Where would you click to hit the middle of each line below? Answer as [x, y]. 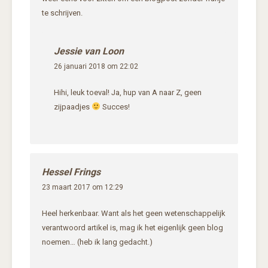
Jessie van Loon [89, 51]
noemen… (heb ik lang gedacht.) [97, 242]
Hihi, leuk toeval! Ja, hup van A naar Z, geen [128, 93]
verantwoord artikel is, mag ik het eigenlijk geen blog [133, 228]
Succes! [115, 107]
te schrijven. [62, 13]
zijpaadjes [73, 107]
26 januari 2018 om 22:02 [96, 67]
